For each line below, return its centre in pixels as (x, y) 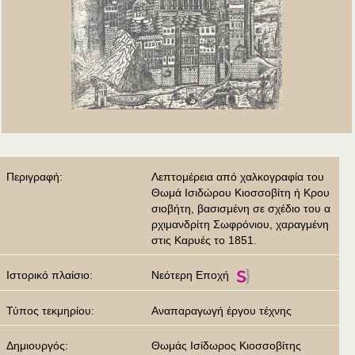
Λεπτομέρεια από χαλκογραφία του (238, 177)
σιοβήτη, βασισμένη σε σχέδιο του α (241, 209)
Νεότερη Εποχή (190, 275)
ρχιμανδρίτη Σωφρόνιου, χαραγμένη (240, 225)
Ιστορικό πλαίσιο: (51, 275)
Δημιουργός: (39, 346)
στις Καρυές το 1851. (204, 240)
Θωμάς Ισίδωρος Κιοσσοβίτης (226, 346)
